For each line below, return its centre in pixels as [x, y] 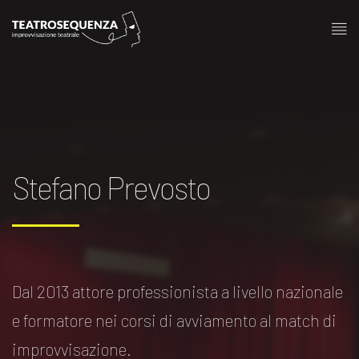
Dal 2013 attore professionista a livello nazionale [177, 292]
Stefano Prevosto [111, 188]
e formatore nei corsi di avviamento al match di [174, 321]
